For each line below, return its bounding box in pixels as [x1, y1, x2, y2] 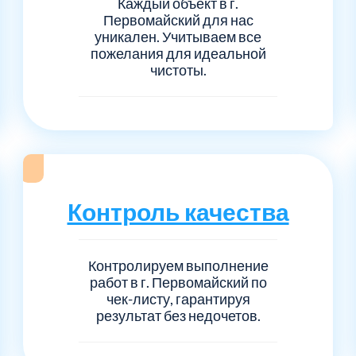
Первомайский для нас [103, 10, 253, 29]
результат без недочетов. [95, 306, 261, 324]
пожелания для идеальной [90, 44, 266, 62]
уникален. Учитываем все [95, 27, 261, 45]
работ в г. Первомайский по [89, 273, 267, 291]
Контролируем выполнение [87, 256, 269, 274]
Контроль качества [67, 196, 289, 226]
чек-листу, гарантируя [106, 289, 250, 308]
